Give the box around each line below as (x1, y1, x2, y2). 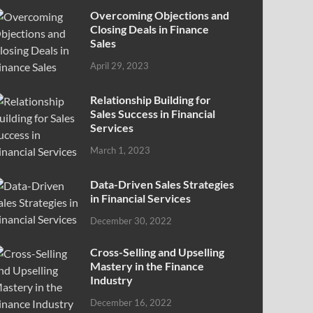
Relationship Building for (90, 93, 212, 107)
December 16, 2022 (90, 296, 173, 308)
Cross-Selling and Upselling (90, 245, 225, 259)
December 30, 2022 (90, 214, 173, 226)
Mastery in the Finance (90, 259, 205, 273)
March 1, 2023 (90, 144, 151, 156)
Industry (90, 273, 133, 287)
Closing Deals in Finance (90, 22, 210, 36)
